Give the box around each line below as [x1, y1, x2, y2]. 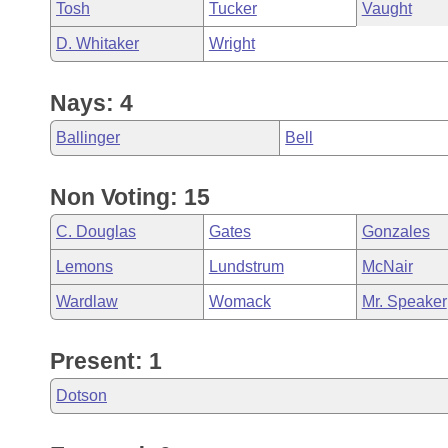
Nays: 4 [50, 90, 133, 116]
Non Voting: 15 [50, 184, 210, 210]
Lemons [56, 258, 113, 275]
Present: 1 [50, 348, 162, 374]
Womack [208, 293, 271, 310]
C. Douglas [56, 223, 136, 240]
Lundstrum [208, 258, 284, 275]
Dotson [56, 387, 107, 404]
